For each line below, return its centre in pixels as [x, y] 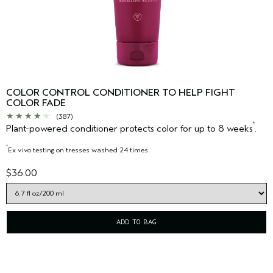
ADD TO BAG [136, 222]
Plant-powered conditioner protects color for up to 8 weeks [129, 128]
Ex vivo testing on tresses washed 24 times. [79, 150]
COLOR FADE [36, 103]
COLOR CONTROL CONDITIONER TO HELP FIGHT [121, 92]
